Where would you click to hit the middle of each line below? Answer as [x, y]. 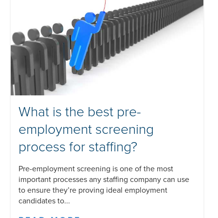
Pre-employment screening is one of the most [96, 169]
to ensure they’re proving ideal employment [93, 190]
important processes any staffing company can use [104, 179]
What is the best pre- [80, 112]
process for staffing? [78, 147]
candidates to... [44, 201]
